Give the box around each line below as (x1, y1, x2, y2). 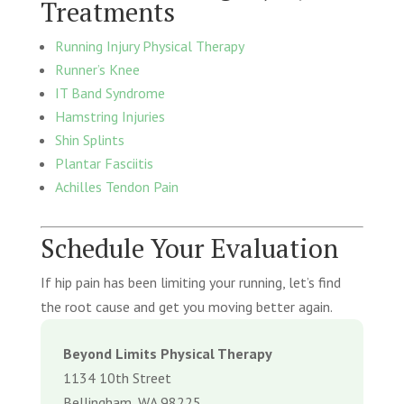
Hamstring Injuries (54, 106, 165, 125)
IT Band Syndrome (54, 83, 165, 102)
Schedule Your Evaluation (40, 230, 338, 265)
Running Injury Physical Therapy (54, 36, 244, 55)
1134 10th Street (62, 368, 171, 387)
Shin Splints (54, 130, 124, 149)
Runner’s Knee (54, 60, 140, 78)
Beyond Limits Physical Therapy (62, 344, 272, 363)
